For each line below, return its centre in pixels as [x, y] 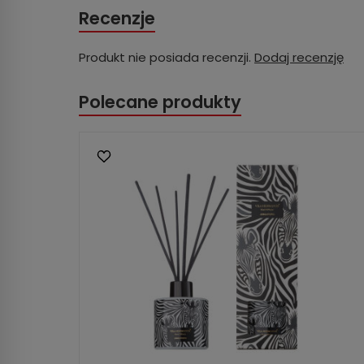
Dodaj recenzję [299, 57]
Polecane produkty [160, 102]
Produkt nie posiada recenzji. [167, 57]
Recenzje [117, 18]
